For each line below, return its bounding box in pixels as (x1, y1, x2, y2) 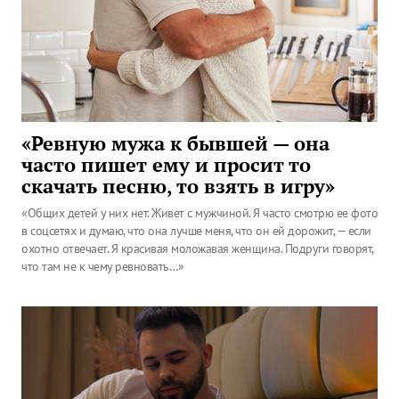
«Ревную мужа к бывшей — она (21, 131, 330, 156)
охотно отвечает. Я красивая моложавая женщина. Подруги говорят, (21, 240, 373, 256)
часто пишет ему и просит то (21, 152, 311, 177)
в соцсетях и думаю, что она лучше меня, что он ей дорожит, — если (21, 223, 371, 239)
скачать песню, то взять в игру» (21, 174, 335, 199)
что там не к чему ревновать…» (21, 258, 184, 274)
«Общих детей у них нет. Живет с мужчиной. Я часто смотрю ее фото (21, 205, 378, 221)
